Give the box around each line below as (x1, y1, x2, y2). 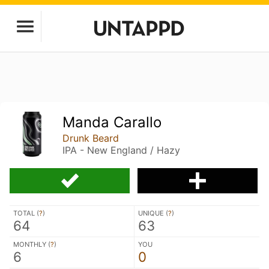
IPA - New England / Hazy (62, 144, 181, 156)
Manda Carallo (62, 113, 162, 131)
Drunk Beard (62, 132, 119, 144)
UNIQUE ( (138, 208, 168, 217)
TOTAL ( (13, 208, 39, 217)
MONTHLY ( (13, 240, 50, 249)
